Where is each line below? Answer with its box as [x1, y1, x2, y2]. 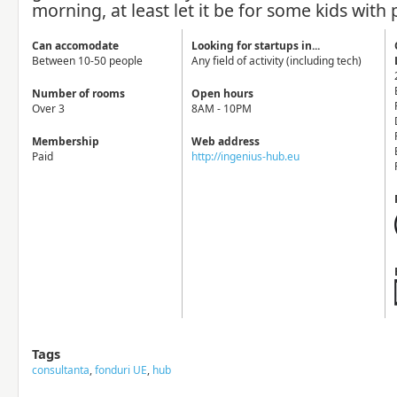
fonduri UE [95, 362, 147, 378]
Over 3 [32, 101, 65, 116]
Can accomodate [32, 38, 119, 53]
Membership [32, 134, 99, 149]
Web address [191, 134, 260, 149]
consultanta [32, 362, 90, 378]
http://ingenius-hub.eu [191, 149, 300, 164]
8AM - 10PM [191, 101, 252, 116]
